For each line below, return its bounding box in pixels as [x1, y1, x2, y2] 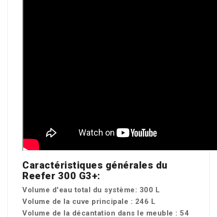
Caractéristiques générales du [22, 159, 168, 171]
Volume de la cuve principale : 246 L [22, 197, 155, 206]
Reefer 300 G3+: [22, 170, 106, 182]
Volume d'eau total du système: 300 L [22, 186, 160, 194]
